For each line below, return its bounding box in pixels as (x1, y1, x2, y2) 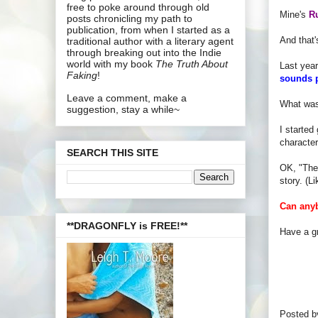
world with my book (67, 57, 155, 70)
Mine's (280, 9, 309, 20)
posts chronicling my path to (67, 12, 192, 24)
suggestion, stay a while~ (67, 103, 180, 115)
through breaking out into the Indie (67, 46, 221, 58)
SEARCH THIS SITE (67, 147, 158, 159)
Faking (67, 69, 97, 81)
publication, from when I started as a (67, 23, 230, 35)
